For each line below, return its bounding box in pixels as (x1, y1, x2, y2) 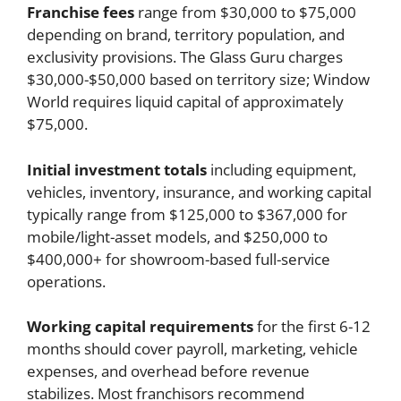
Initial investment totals (27, 158, 207, 180)
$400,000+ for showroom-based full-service (27, 248, 330, 269)
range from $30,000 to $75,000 (134, 2, 356, 23)
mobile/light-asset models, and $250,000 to (27, 226, 328, 247)
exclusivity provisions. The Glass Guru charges (27, 47, 343, 68)
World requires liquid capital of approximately (27, 91, 344, 113)
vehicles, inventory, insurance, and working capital (27, 181, 371, 202)
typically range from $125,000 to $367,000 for (27, 203, 347, 225)
